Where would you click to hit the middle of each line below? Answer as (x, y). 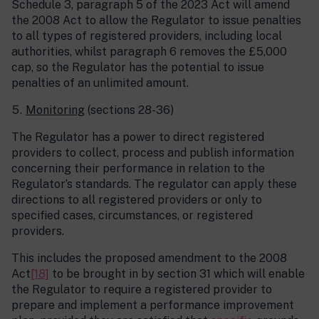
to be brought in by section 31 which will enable (177, 274)
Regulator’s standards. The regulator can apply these (154, 184)
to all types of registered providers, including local (147, 36)
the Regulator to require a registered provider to (142, 290)
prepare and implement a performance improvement (153, 305)
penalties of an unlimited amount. (100, 83)
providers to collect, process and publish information (153, 153)
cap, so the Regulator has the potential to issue (138, 68)
